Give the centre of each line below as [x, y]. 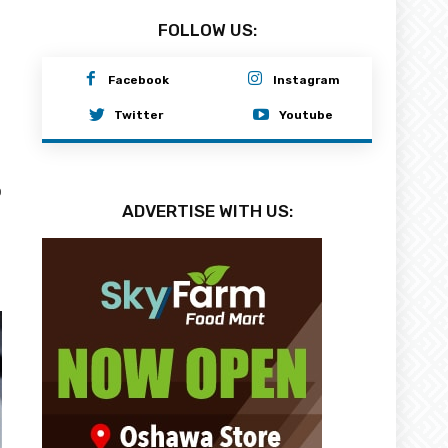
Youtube [306, 114]
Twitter [139, 114]
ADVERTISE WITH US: [207, 209]
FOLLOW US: [207, 29]
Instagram [306, 78]
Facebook [139, 78]
